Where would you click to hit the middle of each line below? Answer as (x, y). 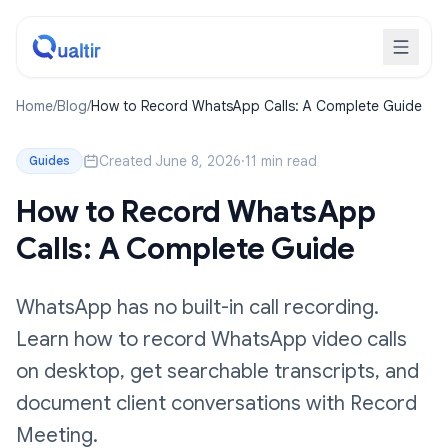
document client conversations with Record (216, 403)
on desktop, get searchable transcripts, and (217, 371)
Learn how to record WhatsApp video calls (211, 339)
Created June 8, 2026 (170, 161)
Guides (49, 160)
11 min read (281, 161)
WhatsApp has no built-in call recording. (197, 307)
